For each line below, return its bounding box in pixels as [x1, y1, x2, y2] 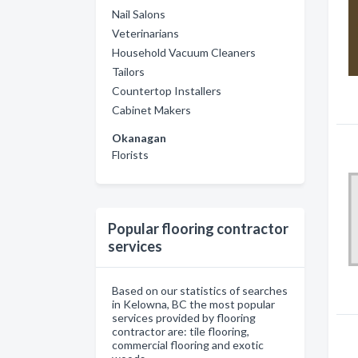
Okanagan [112, 130, 166, 145]
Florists [112, 147, 149, 161]
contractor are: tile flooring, [112, 324, 249, 338]
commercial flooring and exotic [112, 337, 264, 352]
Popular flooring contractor [108, 219, 288, 237]
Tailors [112, 64, 145, 78]
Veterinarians [112, 26, 179, 40]
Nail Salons [112, 6, 165, 21]
